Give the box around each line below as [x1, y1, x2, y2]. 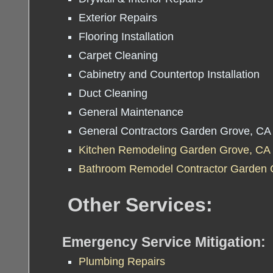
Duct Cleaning [79, 87, 147, 99]
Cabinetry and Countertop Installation [79, 68, 260, 80]
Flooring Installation [79, 30, 174, 43]
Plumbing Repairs [79, 255, 165, 268]
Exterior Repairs [79, 12, 157, 24]
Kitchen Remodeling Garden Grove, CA [79, 144, 271, 156]
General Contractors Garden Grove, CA [79, 125, 271, 137]
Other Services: [62, 194, 213, 216]
